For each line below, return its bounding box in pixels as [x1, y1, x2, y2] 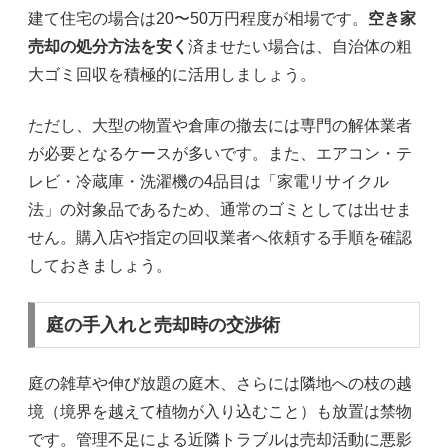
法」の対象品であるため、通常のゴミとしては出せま [28, 200, 412, 218]
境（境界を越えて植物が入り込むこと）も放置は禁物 [28, 403, 412, 421]
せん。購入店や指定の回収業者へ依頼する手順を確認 [28, 228, 412, 246]
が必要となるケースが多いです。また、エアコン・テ [28, 144, 412, 162]
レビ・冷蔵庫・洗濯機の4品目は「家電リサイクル [28, 172, 389, 190]
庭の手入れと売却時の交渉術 [45, 315, 280, 335]
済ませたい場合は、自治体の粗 [188, 38, 412, 56]
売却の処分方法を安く [28, 38, 188, 56]
